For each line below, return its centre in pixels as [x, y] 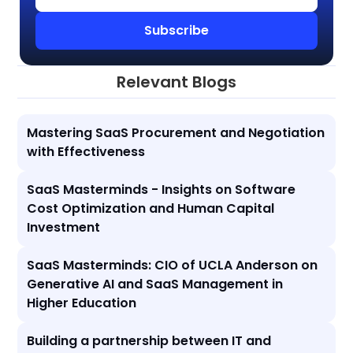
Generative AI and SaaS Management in [155, 284]
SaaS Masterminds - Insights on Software [162, 189]
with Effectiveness [86, 151]
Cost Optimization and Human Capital [151, 208]
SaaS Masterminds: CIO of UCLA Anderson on [173, 265]
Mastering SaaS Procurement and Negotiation [176, 132]
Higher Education [82, 303]
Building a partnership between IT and [149, 340]
